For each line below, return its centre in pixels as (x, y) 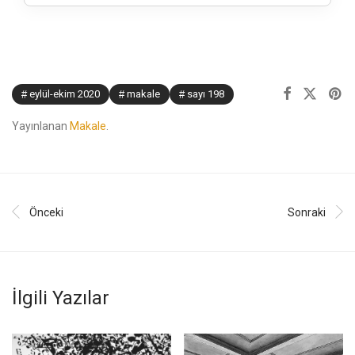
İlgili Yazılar (61, 298)
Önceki (46, 213)
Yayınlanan (41, 126)
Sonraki (307, 213)
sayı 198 (206, 94)
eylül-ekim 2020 (65, 94)
